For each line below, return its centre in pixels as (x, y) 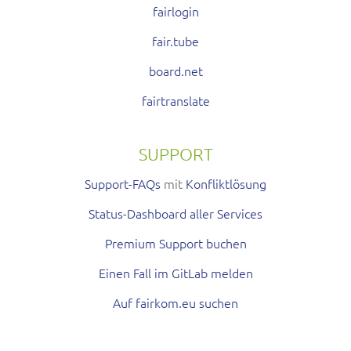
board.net (175, 71)
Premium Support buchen (175, 243)
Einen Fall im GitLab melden (175, 273)
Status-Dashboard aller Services (175, 213)
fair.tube (175, 41)
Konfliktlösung (226, 184)
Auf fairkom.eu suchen (175, 303)
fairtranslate (175, 101)
